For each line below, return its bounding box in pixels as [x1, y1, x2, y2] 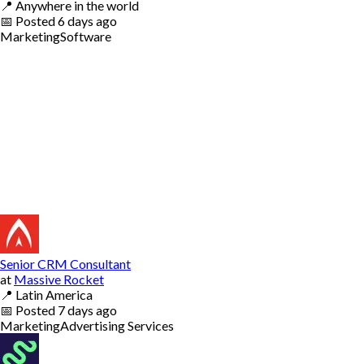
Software [60, 28, 111, 44]
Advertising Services [60, 317, 174, 333]
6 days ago [58, 12, 117, 28]
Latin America [15, 286, 93, 302]
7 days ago [58, 301, 117, 318]
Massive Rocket [14, 271, 104, 287]
